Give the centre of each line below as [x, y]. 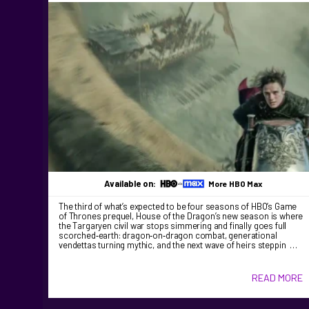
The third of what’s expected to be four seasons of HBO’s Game [178, 207]
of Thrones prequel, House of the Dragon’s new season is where [181, 216]
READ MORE [277, 278]
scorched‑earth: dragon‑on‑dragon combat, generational [168, 236]
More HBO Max [235, 184]
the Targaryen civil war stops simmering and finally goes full [173, 226]
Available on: [131, 184]
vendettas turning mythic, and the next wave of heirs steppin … [178, 245]
